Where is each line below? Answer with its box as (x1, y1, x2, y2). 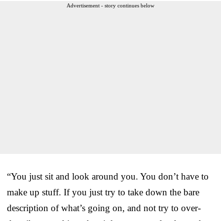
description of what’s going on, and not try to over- (7, 202, 201, 213)
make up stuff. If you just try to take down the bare (7, 186, 199, 197)
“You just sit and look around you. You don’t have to (7, 171, 209, 182)
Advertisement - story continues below (67, 2, 154, 8)
